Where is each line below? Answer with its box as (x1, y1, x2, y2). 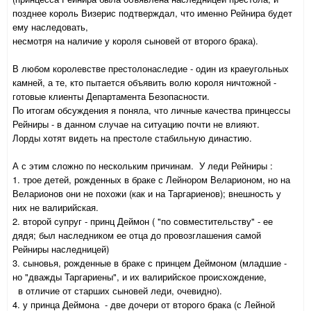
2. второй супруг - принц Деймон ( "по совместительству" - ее (12, 215, 273, 228)
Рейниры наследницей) (12, 242, 109, 256)
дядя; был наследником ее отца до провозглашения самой (12, 228, 261, 242)
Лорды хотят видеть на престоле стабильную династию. (12, 131, 252, 145)
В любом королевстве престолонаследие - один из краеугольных (12, 62, 289, 76)
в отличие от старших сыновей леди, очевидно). (12, 284, 222, 298)
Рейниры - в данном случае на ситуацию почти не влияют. (12, 117, 260, 131)
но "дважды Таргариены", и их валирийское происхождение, (12, 270, 267, 284)
